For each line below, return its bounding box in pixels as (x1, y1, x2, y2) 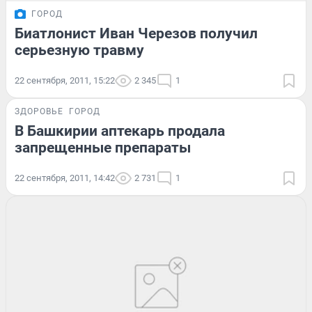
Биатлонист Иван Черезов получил (15, 25, 258, 42)
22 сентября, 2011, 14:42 (15, 173, 115, 184)
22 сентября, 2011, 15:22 (15, 75, 115, 86)
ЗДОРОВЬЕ (15, 107, 63, 117)
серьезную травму (15, 42, 144, 59)
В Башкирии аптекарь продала (15, 123, 225, 140)
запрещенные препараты (15, 139, 191, 157)
